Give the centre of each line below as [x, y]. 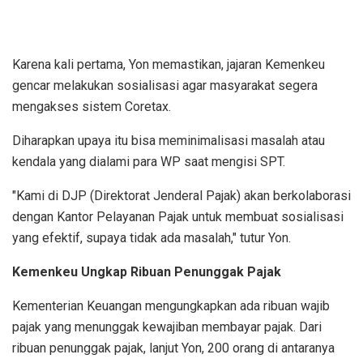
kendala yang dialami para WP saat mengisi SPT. [149, 161]
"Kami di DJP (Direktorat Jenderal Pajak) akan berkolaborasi [181, 195]
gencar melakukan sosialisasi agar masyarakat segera [165, 85]
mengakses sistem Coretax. [92, 106]
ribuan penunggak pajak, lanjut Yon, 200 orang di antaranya [173, 348]
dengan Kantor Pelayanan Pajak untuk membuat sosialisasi [178, 216]
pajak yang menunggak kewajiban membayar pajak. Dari [167, 327]
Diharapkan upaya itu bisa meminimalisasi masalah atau [169, 140]
